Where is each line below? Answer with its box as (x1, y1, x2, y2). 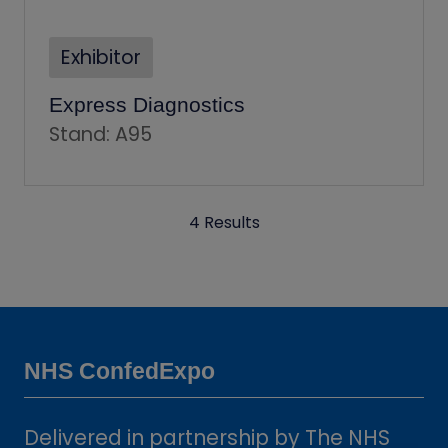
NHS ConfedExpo (24, 357, 215, 384)
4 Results (188, 210, 260, 234)
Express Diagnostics (49, 92, 245, 116)
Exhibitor (61, 43, 141, 71)
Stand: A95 (49, 120, 152, 148)
